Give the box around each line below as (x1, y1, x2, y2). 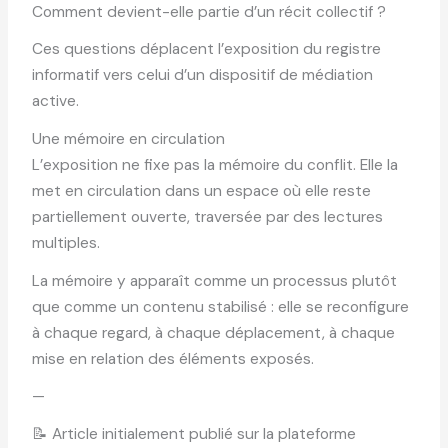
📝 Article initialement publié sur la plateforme (32, 423, 357, 444)
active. (32, 91, 80, 112)
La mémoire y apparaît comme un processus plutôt (32, 270, 398, 291)
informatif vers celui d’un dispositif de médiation (32, 65, 374, 86)
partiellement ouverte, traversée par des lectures (32, 207, 384, 228)
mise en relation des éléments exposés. (32, 348, 315, 369)
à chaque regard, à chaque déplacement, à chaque (32, 322, 396, 343)
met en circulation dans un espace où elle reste (32, 181, 372, 202)
